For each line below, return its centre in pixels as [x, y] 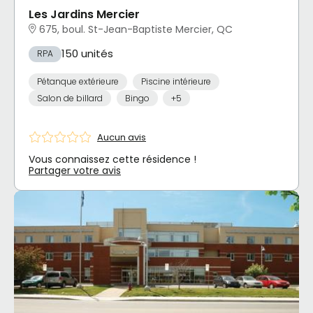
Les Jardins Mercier [84, 15]
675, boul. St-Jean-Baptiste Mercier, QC [136, 29]
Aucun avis [122, 137]
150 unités [87, 54]
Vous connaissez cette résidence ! [112, 160]
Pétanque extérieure [78, 81]
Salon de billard [70, 98]
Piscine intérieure [176, 81]
